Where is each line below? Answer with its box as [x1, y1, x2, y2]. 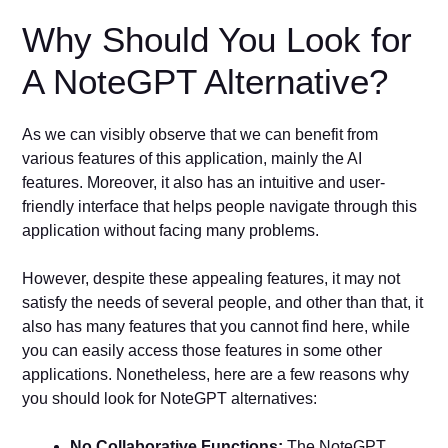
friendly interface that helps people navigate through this [22, 198, 418, 216]
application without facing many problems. [22, 222, 324, 240]
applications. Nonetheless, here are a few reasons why [22, 366, 410, 384]
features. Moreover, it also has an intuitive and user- [22, 174, 386, 192]
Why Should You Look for [22, 20, 413, 60]
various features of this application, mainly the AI [22, 150, 363, 168]
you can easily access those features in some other [22, 342, 383, 360]
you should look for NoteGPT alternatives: [22, 390, 318, 408]
